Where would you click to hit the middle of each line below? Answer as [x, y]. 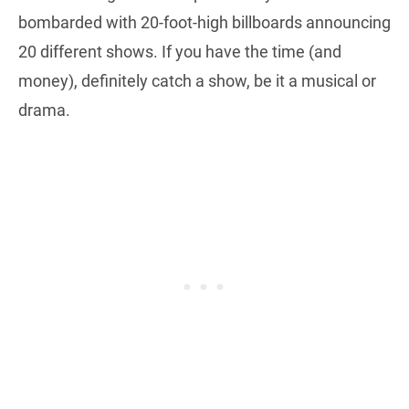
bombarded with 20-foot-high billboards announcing [204, 22]
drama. [44, 110]
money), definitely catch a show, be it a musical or [197, 80]
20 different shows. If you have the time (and [180, 51]
